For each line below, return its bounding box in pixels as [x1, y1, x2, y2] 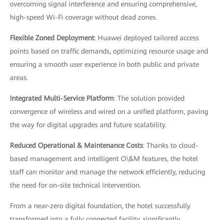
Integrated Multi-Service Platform [10, 94, 114, 102]
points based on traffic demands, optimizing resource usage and [10, 47, 208, 55]
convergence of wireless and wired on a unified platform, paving [10, 107, 208, 115]
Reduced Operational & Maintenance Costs [10, 141, 143, 149]
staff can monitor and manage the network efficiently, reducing [10, 167, 205, 176]
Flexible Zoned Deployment [10, 33, 94, 42]
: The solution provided [114, 94, 185, 102]
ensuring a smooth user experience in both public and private [10, 60, 199, 68]
